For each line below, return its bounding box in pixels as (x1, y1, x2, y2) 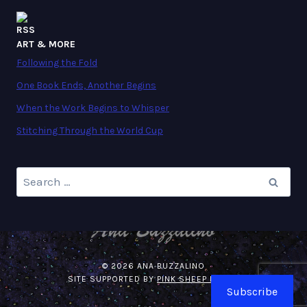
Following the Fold (16, 57, 97, 69)
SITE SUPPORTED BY (68, 274, 157, 284)
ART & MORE (16, 38, 75, 51)
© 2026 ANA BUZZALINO (102, 261, 205, 271)
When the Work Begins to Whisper (16, 102, 169, 114)
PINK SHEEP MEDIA (157, 274, 237, 284)
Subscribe (227, 285, 278, 298)
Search (16, 168, 47, 180)
